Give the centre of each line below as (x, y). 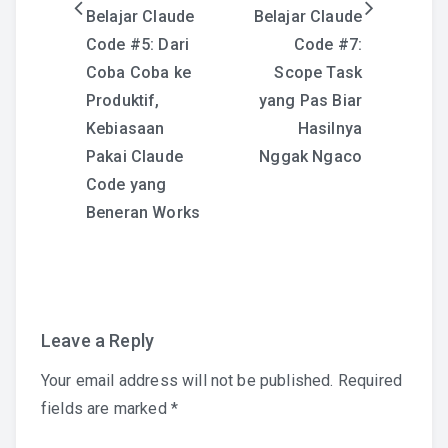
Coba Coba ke (138, 72)
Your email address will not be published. (187, 380)
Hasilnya (329, 128)
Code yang (126, 184)
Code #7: (327, 44)
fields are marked (106, 408)
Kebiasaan (125, 128)
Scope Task (318, 72)
